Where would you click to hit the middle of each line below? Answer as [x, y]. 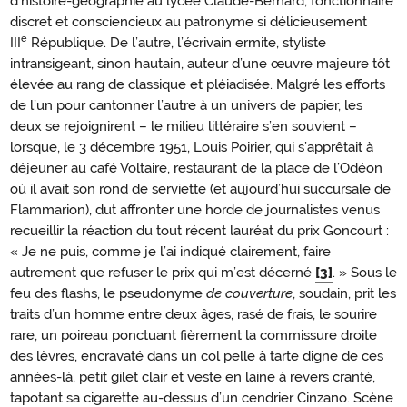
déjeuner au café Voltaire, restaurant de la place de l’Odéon [196, 168]
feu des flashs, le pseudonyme [108, 293]
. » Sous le [365, 272]
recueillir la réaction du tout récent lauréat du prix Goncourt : [199, 230]
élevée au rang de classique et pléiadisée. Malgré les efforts [198, 84]
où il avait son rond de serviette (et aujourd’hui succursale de [200, 189]
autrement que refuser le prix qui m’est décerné [163, 272]
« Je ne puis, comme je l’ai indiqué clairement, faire [170, 251]
